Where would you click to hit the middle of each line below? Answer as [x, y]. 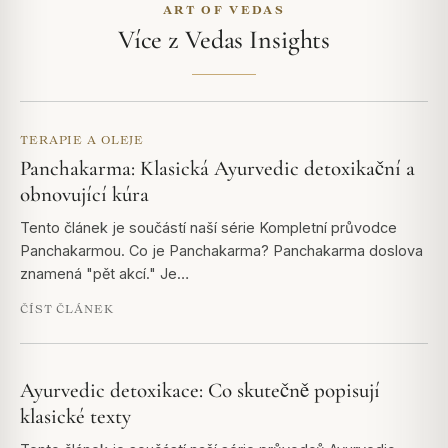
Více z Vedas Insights [224, 39]
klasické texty [75, 416]
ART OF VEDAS [224, 9]
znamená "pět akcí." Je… [104, 273]
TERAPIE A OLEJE [82, 139]
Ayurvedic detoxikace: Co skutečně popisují [200, 390]
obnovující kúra [84, 194]
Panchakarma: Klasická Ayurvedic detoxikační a [217, 168]
